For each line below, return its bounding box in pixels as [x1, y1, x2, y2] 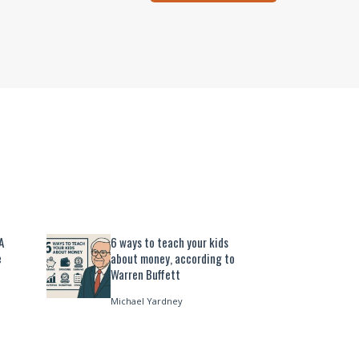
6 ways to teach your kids [111, 232, 228, 251]
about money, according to [111, 248, 235, 267]
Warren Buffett [111, 264, 180, 283]
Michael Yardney [111, 295, 183, 308]
